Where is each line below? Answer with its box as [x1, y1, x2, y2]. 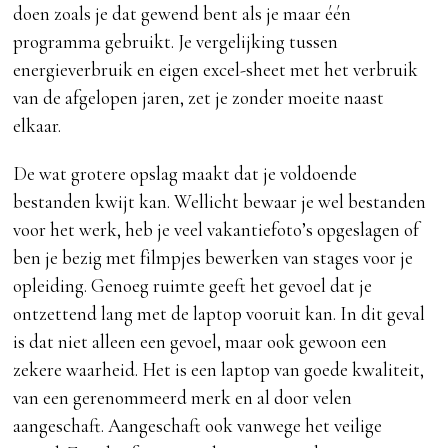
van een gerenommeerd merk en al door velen [13, 386, 353, 410]
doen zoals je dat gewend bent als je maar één [13, 2, 352, 26]
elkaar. [13, 114, 62, 138]
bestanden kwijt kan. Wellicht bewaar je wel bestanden [13, 190, 427, 214]
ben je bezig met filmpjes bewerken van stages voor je [13, 246, 414, 270]
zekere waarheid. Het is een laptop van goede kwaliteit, [13, 358, 425, 382]
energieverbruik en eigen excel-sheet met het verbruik [13, 58, 419, 82]
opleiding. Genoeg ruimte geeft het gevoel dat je [13, 274, 373, 298]
